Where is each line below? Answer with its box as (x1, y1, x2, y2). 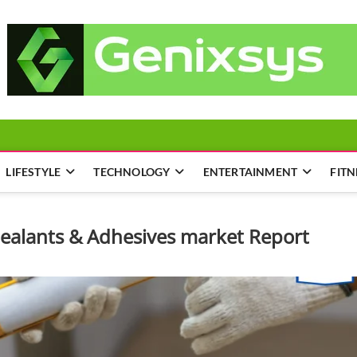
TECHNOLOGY (93, 165, 171, 178)
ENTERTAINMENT (202, 165, 298, 178)
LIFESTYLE (6, 165, 61, 178)
